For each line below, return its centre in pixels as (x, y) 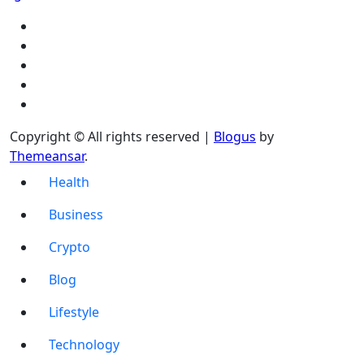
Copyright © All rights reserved (105, 136)
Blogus (235, 136)
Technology (84, 344)
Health (69, 182)
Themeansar (47, 156)
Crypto (69, 247)
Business (76, 214)
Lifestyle (74, 312)
